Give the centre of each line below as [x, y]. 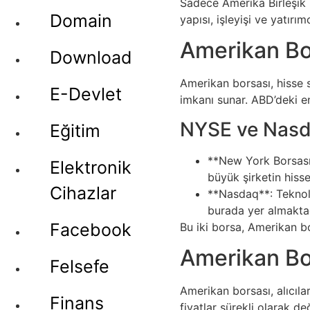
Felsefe [80, 266]
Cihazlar [83, 193]
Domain [81, 21]
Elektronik [91, 167]
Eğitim [75, 131]
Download [91, 57]
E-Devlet [86, 94]
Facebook [91, 230]
